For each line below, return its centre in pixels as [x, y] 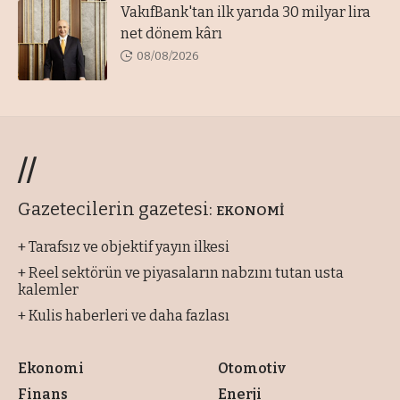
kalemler [48, 290]
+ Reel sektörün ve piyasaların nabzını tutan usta [181, 273]
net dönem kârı [171, 34]
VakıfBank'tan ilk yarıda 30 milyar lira [246, 12]
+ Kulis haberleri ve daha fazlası [124, 316]
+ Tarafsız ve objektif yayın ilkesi [124, 247]
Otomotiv [252, 369]
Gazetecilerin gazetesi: [117, 209]
